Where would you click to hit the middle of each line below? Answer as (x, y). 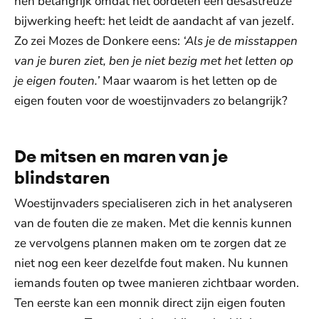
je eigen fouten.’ (58, 81)
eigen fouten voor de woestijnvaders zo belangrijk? (151, 101)
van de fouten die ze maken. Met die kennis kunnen (153, 223)
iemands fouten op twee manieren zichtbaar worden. (157, 283)
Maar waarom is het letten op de (190, 81)
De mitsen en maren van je (121, 156)
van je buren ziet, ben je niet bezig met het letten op (154, 61)
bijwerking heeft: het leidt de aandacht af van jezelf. (154, 21)
